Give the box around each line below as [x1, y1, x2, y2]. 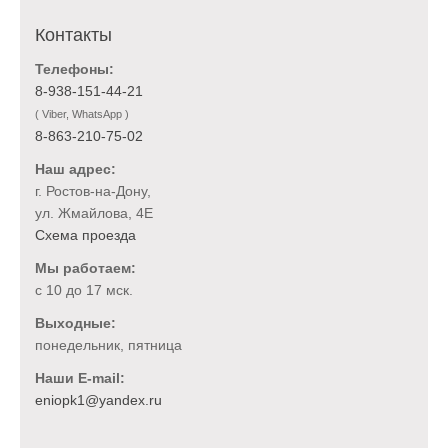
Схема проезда [35, 227, 136, 244]
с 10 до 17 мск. [35, 282, 133, 299]
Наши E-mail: [35, 370, 125, 387]
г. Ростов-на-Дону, [35, 183, 151, 200]
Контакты [35, 25, 112, 46]
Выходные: [35, 315, 116, 332]
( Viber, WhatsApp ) [35, 108, 129, 121]
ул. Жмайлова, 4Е [35, 205, 153, 222]
